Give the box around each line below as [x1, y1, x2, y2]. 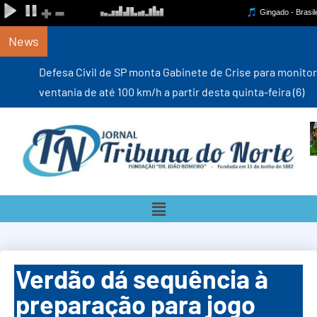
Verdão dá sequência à [16, 263, 268, 294]
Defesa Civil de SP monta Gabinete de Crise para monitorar [8, 65, 296, 79]
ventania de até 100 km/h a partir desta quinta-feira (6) [8, 85, 274, 98]
